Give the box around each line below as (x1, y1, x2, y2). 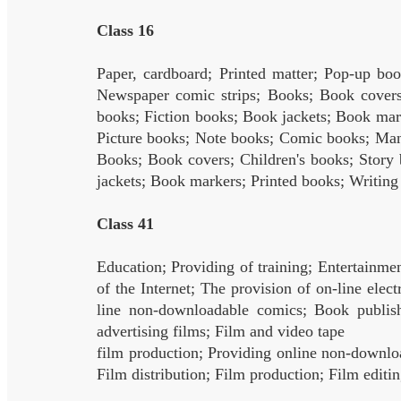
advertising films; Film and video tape (97, 322, 345, 340)
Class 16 (97, 21, 154, 39)
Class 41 (97, 215, 154, 233)
